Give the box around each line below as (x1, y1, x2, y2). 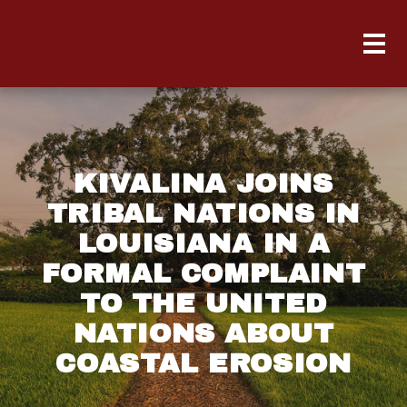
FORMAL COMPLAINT (41, 259, 366, 288)
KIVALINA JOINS (74, 169, 333, 198)
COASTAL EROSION (55, 349, 352, 378)
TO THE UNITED (80, 289, 327, 318)
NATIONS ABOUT (73, 319, 334, 348)
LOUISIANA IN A (77, 229, 330, 258)
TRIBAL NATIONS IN (46, 199, 361, 228)
